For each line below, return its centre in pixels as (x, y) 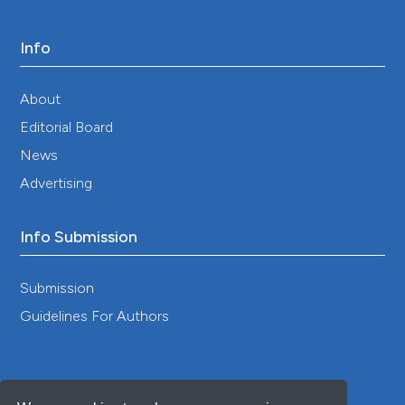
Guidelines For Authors (95, 316)
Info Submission (79, 236)
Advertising (57, 183)
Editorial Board (67, 127)
